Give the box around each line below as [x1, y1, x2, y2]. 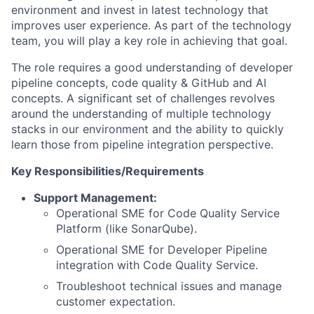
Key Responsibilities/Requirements [11, 164, 204, 178]
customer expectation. [56, 294, 175, 308]
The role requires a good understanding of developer [11, 60, 293, 74]
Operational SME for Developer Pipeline [56, 243, 267, 257]
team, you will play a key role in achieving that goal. [11, 34, 287, 48]
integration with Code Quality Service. [56, 258, 258, 272]
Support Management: [34, 191, 157, 205]
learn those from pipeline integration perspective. [11, 137, 273, 151]
